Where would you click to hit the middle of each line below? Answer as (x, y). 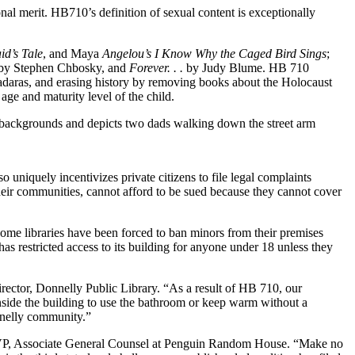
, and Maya (73, 53)
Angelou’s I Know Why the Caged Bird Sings (214, 53)
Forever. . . (158, 67)
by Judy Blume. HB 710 (248, 67)
